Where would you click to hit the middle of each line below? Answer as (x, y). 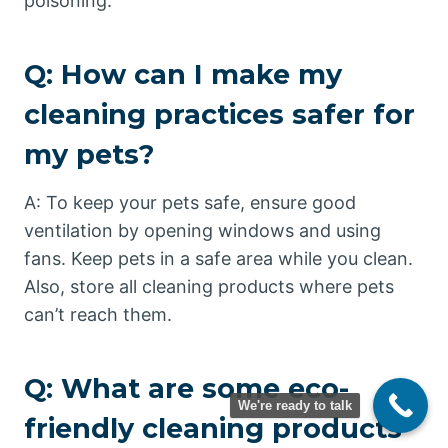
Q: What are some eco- (186, 388)
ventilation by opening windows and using (202, 230)
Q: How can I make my (183, 74)
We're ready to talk (295, 405)
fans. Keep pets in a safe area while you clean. (218, 258)
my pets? (89, 154)
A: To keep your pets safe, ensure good (190, 202)
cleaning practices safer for (219, 114)
